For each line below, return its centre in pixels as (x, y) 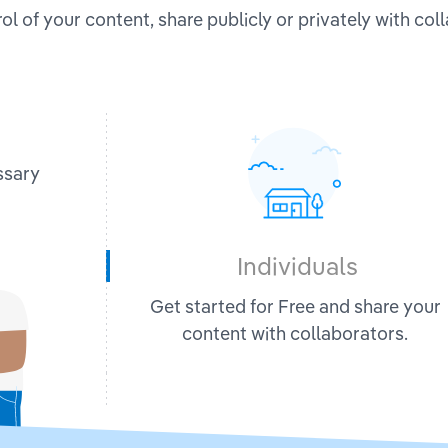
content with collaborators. (295, 333)
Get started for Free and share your (295, 306)
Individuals (297, 265)
